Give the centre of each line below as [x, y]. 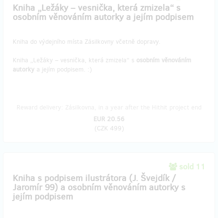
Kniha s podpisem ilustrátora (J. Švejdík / [94, 178]
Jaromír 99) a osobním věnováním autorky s [99, 187]
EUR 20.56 [109, 119]
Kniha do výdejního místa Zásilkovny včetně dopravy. [87, 42]
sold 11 [192, 167]
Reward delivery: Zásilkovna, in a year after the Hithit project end [109, 107]
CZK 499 [109, 128]
